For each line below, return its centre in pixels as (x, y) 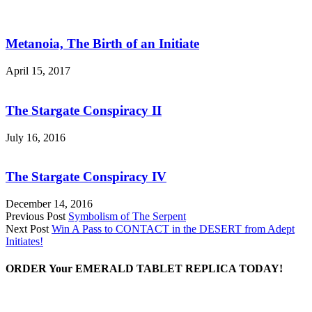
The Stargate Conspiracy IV (86, 177)
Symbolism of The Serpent (127, 216)
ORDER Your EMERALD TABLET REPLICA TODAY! (144, 269)
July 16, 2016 (36, 137)
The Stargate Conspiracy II (84, 110)
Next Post (27, 229)
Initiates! (24, 241)
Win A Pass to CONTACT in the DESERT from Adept (173, 229)
